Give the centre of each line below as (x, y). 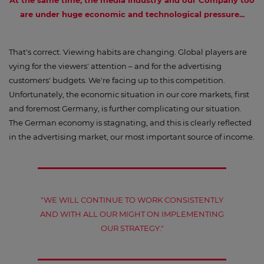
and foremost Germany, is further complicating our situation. (125, 108)
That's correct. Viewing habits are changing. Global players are (128, 52)
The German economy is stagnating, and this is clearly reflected (130, 123)
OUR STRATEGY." (132, 228)
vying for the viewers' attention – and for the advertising (115, 66)
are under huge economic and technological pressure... (132, 14)
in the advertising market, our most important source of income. (132, 137)
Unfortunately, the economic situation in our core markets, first (129, 94)
